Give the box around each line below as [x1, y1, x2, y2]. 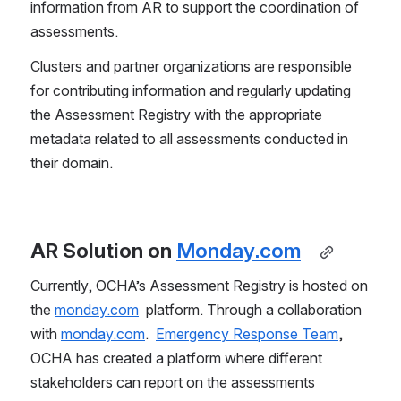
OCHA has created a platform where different [30, 349, 322, 368]
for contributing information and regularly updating [30, 81, 351, 100]
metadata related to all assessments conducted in [30, 130, 348, 149]
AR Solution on [30, 238, 176, 264]
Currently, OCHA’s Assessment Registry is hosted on [30, 277, 368, 295]
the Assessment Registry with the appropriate [30, 106, 322, 124]
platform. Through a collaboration [139, 301, 362, 320]
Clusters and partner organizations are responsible [30, 57, 352, 76]
